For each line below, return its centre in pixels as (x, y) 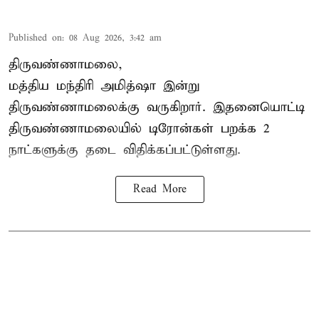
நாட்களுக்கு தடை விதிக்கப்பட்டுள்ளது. (125, 150)
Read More (159, 189)
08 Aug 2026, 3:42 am (115, 38)
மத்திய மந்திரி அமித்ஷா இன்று (104, 85)
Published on (35, 38)
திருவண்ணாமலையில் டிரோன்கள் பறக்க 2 (139, 128)
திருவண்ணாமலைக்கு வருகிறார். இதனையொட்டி (157, 107)
